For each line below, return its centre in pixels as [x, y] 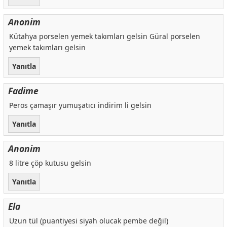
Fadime [23, 91]
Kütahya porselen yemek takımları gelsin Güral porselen [104, 36]
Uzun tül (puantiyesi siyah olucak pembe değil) [88, 220]
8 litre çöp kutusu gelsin [50, 163]
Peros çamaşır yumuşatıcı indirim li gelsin [80, 105]
